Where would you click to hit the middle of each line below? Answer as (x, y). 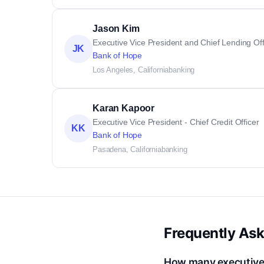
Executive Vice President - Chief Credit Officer (176, 122)
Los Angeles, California (131, 70)
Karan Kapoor (124, 108)
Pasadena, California (127, 149)
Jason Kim (116, 29)
